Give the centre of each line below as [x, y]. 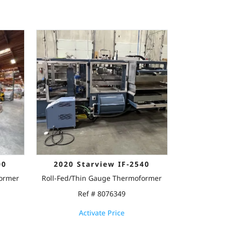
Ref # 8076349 [102, 194]
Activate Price [102, 212]
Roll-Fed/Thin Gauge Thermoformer [102, 178]
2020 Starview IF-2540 [102, 164]
